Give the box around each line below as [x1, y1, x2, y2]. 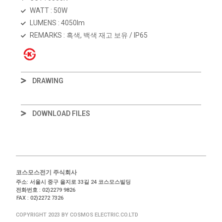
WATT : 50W [29, 6, 67, 14]
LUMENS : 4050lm [29, 19, 85, 27]
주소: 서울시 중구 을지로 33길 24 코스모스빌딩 [16, 178, 131, 185]
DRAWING [32, 76, 63, 85]
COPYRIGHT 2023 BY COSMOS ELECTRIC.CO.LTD [16, 211, 139, 218]
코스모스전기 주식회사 [16, 168, 77, 176]
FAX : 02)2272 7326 [16, 194, 64, 201]
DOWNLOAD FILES [32, 109, 90, 117]
